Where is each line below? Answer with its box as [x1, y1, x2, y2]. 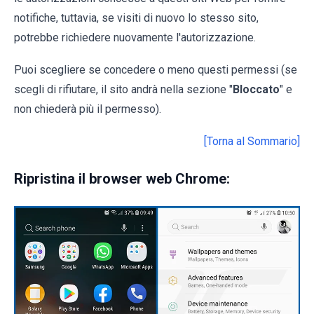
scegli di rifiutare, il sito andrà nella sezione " [14, 83, 233, 97]
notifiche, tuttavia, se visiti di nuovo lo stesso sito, [14, 11, 259, 25]
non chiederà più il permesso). [14, 102, 161, 116]
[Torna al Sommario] [204, 135, 300, 149]
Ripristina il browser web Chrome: [14, 170, 230, 188]
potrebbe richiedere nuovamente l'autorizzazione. [14, 31, 256, 45]
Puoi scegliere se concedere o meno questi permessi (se [14, 63, 297, 77]
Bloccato [233, 83, 280, 97]
